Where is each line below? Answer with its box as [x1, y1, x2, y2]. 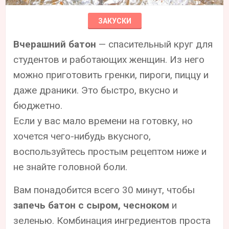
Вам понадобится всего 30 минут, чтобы [13, 184, 195, 196]
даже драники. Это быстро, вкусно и [13, 84, 178, 96]
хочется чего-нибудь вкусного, [13, 130, 151, 142]
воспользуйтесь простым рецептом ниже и [13, 145, 207, 157]
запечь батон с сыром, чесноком [13, 199, 170, 211]
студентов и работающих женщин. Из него [13, 53, 205, 65]
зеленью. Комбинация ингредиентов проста [13, 214, 211, 226]
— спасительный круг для [96, 38, 213, 50]
